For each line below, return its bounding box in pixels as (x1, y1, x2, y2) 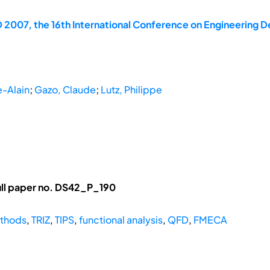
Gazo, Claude (34, 83, 96, 96)
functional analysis (78, 213, 163, 227)
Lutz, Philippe (100, 83, 162, 96)
